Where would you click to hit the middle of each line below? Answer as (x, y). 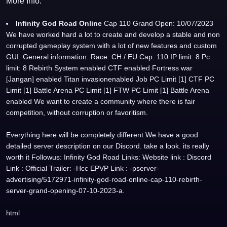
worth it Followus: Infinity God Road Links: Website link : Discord (109, 157)
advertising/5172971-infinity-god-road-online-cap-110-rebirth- (104, 179)
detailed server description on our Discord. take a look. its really (108, 146)
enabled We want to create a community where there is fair (101, 101)
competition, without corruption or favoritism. (77, 112)
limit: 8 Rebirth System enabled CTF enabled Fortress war (99, 68)
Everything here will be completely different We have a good (102, 135)
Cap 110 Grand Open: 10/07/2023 (159, 23)
